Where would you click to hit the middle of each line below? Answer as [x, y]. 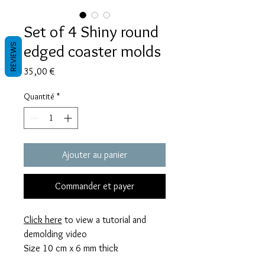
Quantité [39, 96]
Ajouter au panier [95, 154]
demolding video [55, 234]
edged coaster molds [92, 51]
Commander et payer [95, 186]
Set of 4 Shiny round [91, 31]
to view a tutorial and [104, 219]
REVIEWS [13, 56]
